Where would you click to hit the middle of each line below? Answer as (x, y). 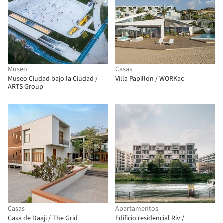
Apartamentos (137, 209)
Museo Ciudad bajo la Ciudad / (53, 79)
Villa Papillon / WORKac (150, 79)
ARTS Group (26, 87)
